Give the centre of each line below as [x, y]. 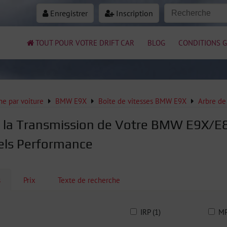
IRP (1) [151, 212]
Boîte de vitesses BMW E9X [142, 101]
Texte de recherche [89, 180]
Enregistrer [68, 13]
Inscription [134, 13]
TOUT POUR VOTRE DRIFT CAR [85, 43]
